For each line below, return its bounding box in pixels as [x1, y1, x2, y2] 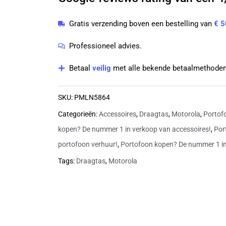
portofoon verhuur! [58, 140, 118, 148]
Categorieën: [58, 109, 97, 118]
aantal [57, 24, 86, 36]
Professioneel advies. [69, 41, 142, 50]
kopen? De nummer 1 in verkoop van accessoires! [58, 125, 211, 133]
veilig [92, 63, 114, 73]
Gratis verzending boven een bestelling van [69, 19, 214, 28]
